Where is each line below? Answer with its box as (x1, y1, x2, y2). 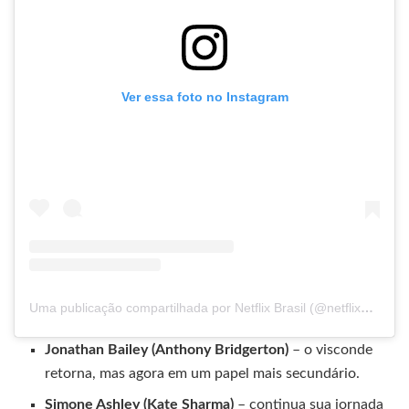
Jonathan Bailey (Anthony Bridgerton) (45, 341, 289, 357)
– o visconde (288, 341, 373, 357)
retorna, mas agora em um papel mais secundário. (45, 365, 361, 381)
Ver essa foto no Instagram (121, 89, 288, 105)
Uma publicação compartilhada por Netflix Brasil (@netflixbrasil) (361, 299, 373, 315)
